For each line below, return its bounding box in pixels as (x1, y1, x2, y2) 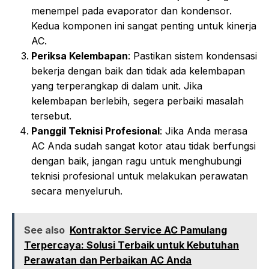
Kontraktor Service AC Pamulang (70, 224, 227, 237)
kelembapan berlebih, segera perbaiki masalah (31, 95, 244, 107)
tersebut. (31, 110, 71, 122)
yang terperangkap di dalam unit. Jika (31, 80, 202, 92)
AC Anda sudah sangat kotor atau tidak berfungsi (31, 140, 256, 153)
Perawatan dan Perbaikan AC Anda (24, 254, 192, 267)
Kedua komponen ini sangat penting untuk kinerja (31, 20, 256, 32)
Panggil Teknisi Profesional (31, 125, 160, 138)
